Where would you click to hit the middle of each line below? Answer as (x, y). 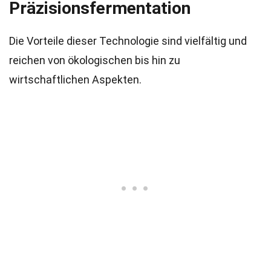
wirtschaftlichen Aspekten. (75, 80)
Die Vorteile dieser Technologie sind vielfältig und (128, 41)
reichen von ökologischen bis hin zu (95, 60)
